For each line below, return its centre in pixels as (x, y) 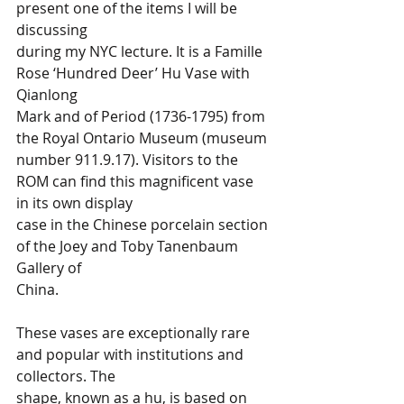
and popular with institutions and (132, 354)
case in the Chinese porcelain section (144, 225)
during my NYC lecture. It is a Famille (141, 51)
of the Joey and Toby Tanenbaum (129, 246)
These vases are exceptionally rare (135, 333)
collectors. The (68, 376)
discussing (54, 30)
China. (41, 289)
